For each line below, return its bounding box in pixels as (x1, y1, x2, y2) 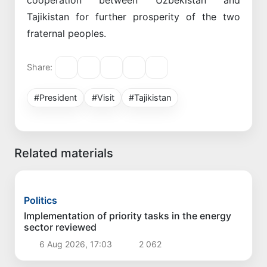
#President (34, 92, 77, 103)
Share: (27, 62, 52, 73)
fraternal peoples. (27, 27, 106, 39)
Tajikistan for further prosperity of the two (27, 10, 240, 23)
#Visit (91, 92, 114, 103)
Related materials (14, 145, 113, 160)
